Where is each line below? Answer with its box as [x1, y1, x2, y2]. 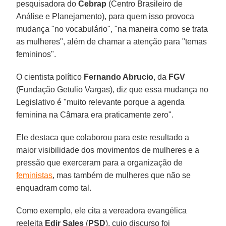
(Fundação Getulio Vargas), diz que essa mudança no [16, 85, 209, 94]
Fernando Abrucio [84, 72, 154, 81]
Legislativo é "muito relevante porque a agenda [16, 97, 185, 106]
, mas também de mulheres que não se [52, 171, 191, 180]
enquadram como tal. [16, 183, 92, 192]
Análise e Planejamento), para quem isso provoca [16, 12, 195, 21]
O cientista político [16, 72, 84, 81]
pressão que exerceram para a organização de [16, 158, 183, 167]
